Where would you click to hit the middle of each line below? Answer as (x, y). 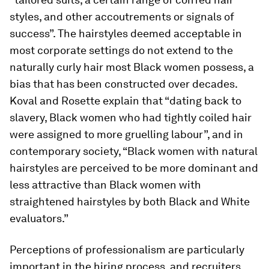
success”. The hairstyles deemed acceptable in (126, 33)
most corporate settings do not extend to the (121, 50)
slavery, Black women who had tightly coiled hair (131, 117)
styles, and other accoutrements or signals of (122, 17)
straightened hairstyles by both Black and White (130, 201)
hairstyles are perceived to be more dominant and (134, 168)
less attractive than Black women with (105, 185)
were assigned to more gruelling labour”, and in (126, 134)
